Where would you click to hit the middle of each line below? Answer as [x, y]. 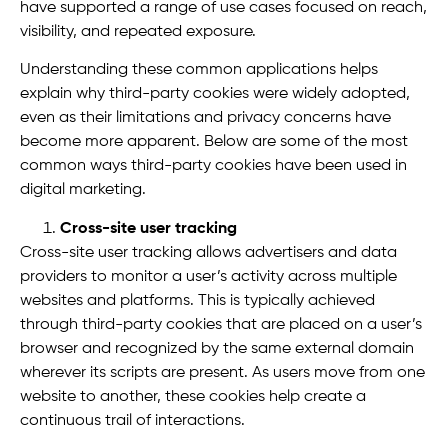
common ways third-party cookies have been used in [213, 166]
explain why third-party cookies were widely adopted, [215, 94]
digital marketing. [83, 190]
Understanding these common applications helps [199, 70]
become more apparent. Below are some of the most [214, 142]
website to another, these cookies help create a [193, 396]
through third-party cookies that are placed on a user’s [221, 324]
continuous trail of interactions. [134, 420]
